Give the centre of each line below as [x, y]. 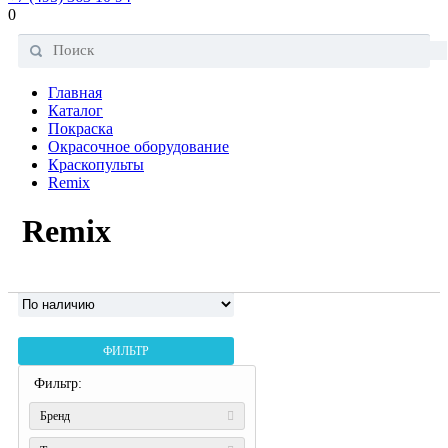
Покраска [80, 128]
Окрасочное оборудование [138, 146]
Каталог [75, 110]
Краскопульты [96, 164]
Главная [75, 92]
